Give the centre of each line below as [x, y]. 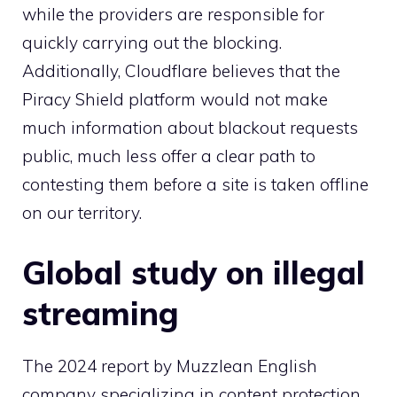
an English [275, 366]
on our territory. [82, 213]
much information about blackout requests [190, 128]
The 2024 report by [99, 366]
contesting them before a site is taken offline [195, 185]
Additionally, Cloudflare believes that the [181, 71]
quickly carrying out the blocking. [152, 43]
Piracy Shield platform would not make [175, 100]
